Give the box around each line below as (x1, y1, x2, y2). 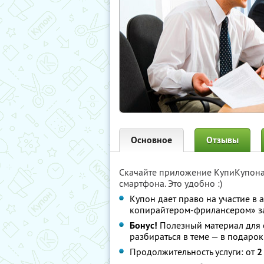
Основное (131, 134, 172, 146)
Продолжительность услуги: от (130, 246, 257, 258)
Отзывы (206, 134, 239, 146)
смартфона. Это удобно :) (119, 177, 222, 189)
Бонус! (130, 219, 157, 232)
